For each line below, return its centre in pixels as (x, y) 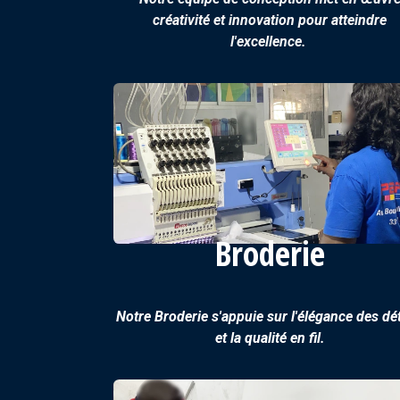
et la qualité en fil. (270, 338)
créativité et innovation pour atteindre (270, 20)
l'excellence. (270, 42)
